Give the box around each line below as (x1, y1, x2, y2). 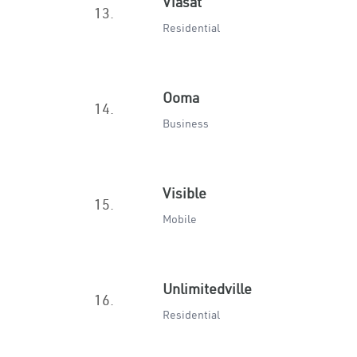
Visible (163, 184, 206, 202)
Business (163, 116, 209, 131)
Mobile (163, 212, 197, 226)
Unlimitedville (163, 280, 252, 298)
